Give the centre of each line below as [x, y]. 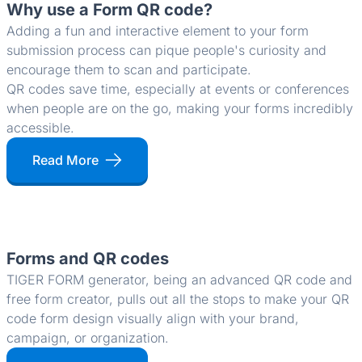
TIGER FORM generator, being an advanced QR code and [179, 280]
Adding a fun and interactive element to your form [158, 31]
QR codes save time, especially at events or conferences [178, 89]
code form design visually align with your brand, [153, 319]
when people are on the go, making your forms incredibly [180, 109]
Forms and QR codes [88, 259]
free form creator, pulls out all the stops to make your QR [178, 299]
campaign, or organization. [88, 338]
